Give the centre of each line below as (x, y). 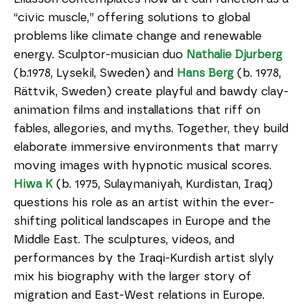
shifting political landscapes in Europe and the (142, 221)
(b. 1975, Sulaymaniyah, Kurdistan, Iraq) (163, 184)
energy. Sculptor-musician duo (100, 54)
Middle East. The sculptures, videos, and (124, 240)
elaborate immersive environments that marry (146, 147)
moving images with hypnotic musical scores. (143, 165)
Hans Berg (205, 73)
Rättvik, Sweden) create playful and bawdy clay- (151, 91)
